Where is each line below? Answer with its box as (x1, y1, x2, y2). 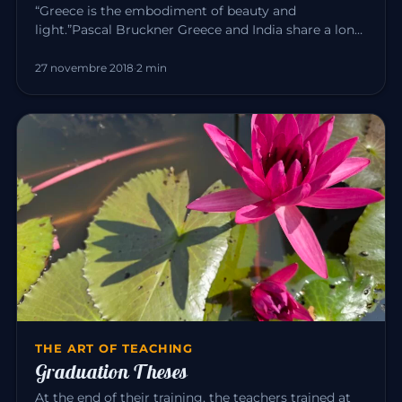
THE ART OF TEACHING (35, 340, 194, 355)
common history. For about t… (35, 39, 226, 57)
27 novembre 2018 (35, 60, 134, 74)
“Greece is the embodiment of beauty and (35, 2, 296, 19)
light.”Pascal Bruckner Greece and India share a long (35, 21, 363, 38)
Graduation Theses (35, 358, 188, 384)
